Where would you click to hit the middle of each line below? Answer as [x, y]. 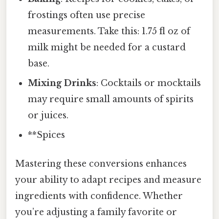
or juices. [48, 116]
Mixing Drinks [62, 83]
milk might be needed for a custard [107, 48]
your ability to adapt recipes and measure [108, 180]
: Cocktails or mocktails [149, 83]
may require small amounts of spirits [111, 99]
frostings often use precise [87, 15]
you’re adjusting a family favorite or [96, 212]
